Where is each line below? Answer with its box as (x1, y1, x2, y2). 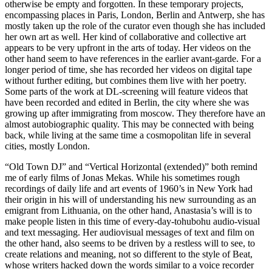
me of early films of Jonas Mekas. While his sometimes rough (5, 172, 240, 183)
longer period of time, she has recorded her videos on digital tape (5, 64, 252, 75)
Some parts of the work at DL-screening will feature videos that (5, 86, 248, 97)
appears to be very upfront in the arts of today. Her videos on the (5, 42, 251, 53)
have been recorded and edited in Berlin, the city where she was (5, 97, 249, 107)
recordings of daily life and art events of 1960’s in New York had (5, 183, 253, 194)
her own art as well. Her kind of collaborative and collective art (5, 32, 246, 42)
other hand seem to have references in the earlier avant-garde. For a (5, 53, 261, 64)
